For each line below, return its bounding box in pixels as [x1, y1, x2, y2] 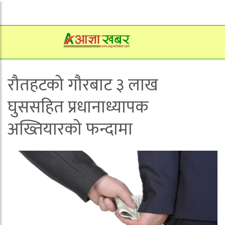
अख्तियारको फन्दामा [8, 116, 133, 144]
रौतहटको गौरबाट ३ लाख [8, 71, 158, 99]
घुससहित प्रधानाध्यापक [8, 93, 148, 122]
